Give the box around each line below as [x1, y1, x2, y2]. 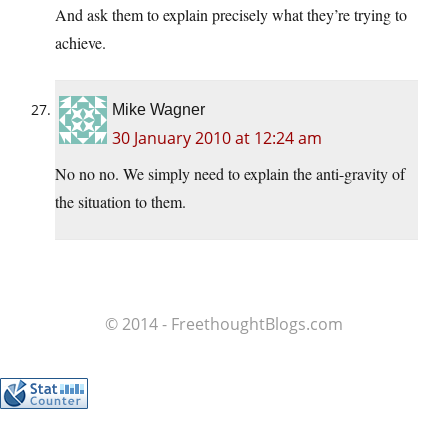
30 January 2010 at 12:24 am [112, 127, 322, 150]
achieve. [55, 32, 106, 54]
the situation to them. [55, 191, 186, 213]
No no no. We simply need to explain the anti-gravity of [55, 163, 405, 185]
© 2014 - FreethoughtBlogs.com [105, 313, 343, 336]
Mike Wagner [112, 101, 205, 119]
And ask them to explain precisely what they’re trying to [55, 4, 407, 26]
